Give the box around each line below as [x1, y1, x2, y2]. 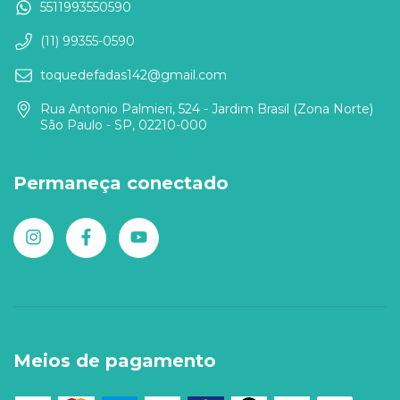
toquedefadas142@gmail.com [40, 67, 227, 84]
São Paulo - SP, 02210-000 [40, 117, 207, 134]
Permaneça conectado [13, 172, 229, 195]
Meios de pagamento [13, 349, 216, 371]
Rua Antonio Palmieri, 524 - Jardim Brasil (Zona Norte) [40, 101, 373, 118]
